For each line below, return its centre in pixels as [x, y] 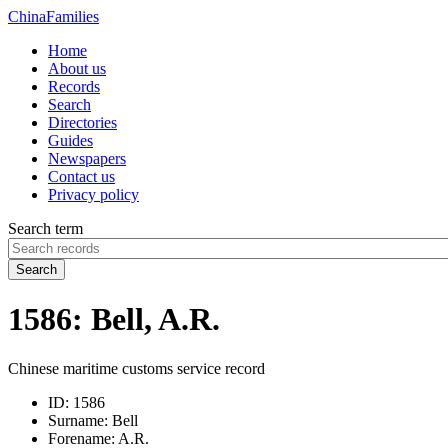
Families [72, 16]
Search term [45, 228]
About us [77, 68]
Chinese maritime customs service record [136, 368]
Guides [70, 140]
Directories [82, 122]
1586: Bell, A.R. [114, 319]
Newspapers [87, 158]
